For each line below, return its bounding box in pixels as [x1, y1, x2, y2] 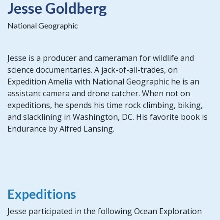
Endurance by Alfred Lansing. [7, 123, 116, 134]
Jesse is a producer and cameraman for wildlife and [7, 52, 194, 63]
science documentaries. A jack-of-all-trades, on [7, 64, 178, 75]
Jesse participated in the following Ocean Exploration [7, 206, 202, 217]
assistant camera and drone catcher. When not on [7, 87, 190, 99]
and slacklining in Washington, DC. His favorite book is [7, 111, 208, 122]
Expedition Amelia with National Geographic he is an [7, 76, 199, 87]
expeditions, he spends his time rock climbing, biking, [7, 99, 203, 110]
